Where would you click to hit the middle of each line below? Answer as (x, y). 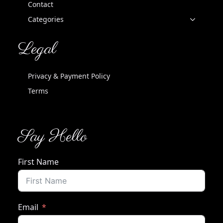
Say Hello (53, 137)
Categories (46, 19)
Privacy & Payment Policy (69, 76)
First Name (38, 162)
